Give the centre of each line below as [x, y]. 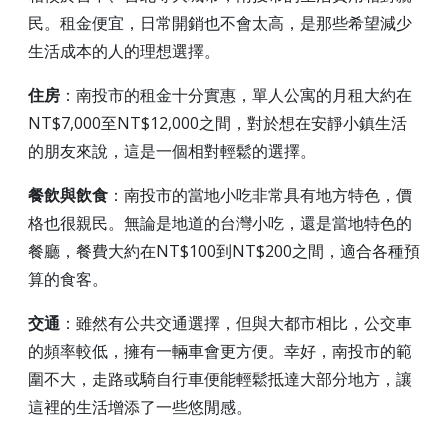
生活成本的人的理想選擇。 [124, 51]
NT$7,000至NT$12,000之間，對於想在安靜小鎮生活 [217, 123]
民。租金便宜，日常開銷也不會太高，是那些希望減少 [220, 23]
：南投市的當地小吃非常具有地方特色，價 [260, 195]
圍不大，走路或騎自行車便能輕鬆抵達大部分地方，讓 [220, 379]
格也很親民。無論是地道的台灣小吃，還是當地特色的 [220, 223]
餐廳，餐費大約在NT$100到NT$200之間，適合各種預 [224, 251]
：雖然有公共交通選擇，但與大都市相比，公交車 [236, 323]
